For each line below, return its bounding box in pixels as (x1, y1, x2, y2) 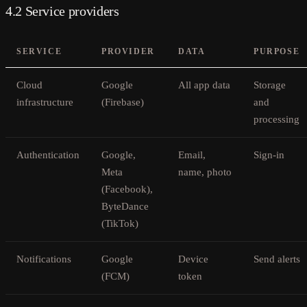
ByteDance (101, 200, 149, 212)
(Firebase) (101, 96, 144, 108)
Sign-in (254, 149, 284, 160)
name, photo (178, 166, 232, 177)
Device (178, 253, 208, 265)
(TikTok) (101, 217, 138, 229)
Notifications (16, 253, 71, 265)
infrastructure (16, 96, 73, 108)
